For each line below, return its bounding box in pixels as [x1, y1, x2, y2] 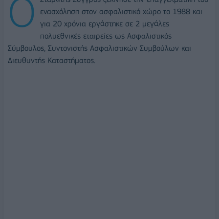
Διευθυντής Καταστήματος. [8, 55, 95, 65]
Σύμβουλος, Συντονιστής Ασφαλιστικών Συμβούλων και [8, 43, 191, 53]
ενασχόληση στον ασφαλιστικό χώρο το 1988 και [40, 6, 202, 16]
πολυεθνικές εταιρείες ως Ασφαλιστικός [40, 31, 172, 41]
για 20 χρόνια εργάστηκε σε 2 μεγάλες [40, 19, 169, 28]
